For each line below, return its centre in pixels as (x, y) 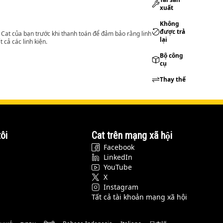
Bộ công (172, 56)
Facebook (119, 147)
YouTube (117, 167)
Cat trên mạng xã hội (132, 135)
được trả (173, 32)
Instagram (121, 187)
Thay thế (173, 79)
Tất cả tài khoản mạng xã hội (139, 197)
